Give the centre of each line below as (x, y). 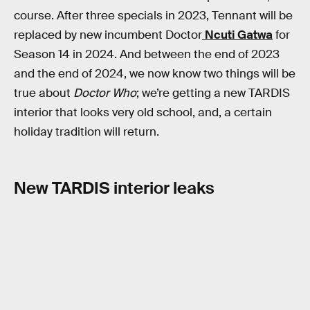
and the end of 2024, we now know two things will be (155, 74)
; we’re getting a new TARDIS (213, 93)
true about (44, 93)
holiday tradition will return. (86, 132)
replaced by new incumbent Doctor (108, 35)
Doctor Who (105, 93)
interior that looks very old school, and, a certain (143, 113)
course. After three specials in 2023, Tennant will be (153, 16)
